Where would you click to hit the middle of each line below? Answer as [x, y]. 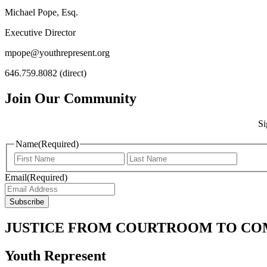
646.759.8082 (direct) [46, 73]
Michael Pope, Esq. [41, 12]
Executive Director [40, 32]
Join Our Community [71, 98]
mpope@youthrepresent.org [57, 52]
